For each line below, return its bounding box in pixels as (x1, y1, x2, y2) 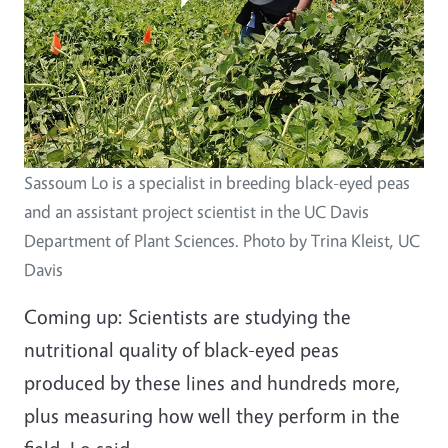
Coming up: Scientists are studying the (24, 303, 351, 329)
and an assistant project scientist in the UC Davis (24, 200, 369, 222)
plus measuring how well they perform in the (24, 402, 400, 428)
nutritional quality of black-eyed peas (24, 336, 339, 362)
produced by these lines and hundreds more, (24, 369, 401, 395)
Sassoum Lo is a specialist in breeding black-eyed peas (24, 171, 410, 193)
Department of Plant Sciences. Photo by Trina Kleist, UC (24, 229, 420, 251)
